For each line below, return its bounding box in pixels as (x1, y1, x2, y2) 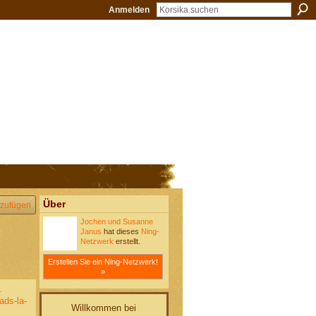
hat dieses (101, 227, 141, 236)
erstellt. (113, 237, 140, 246)
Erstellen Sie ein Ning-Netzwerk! (47, 257, 158, 266)
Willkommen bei (71, 302, 136, 313)
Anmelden (109, 5, 150, 15)
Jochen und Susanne (80, 217, 153, 226)
